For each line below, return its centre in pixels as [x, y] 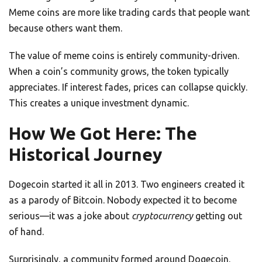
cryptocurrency [162, 216]
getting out [218, 216]
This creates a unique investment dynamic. [99, 103]
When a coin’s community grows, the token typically [119, 72]
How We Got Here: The [103, 134]
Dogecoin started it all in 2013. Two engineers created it [127, 185]
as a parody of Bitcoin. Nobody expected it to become [123, 200]
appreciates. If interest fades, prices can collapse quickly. [128, 87]
